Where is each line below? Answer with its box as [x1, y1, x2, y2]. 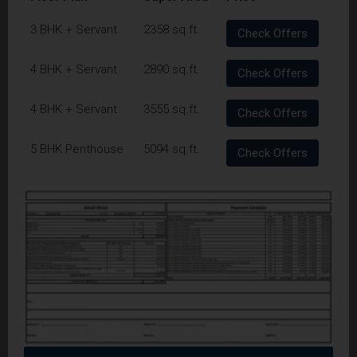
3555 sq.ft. [143, 101, 200, 116]
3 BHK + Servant [30, 22, 117, 37]
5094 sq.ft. [143, 141, 200, 156]
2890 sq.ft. [143, 61, 200, 76]
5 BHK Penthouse [30, 141, 124, 156]
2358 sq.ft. [143, 22, 200, 37]
